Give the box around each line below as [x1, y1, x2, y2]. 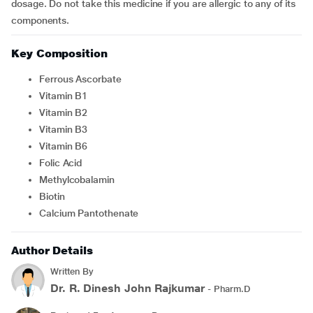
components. [11, 15, 70, 26]
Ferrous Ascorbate [44, 73, 122, 85]
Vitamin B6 [45, 140, 88, 152]
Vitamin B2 [45, 107, 88, 118]
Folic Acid [44, 157, 82, 168]
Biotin [45, 191, 65, 202]
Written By [50, 266, 94, 277]
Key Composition [11, 47, 108, 60]
